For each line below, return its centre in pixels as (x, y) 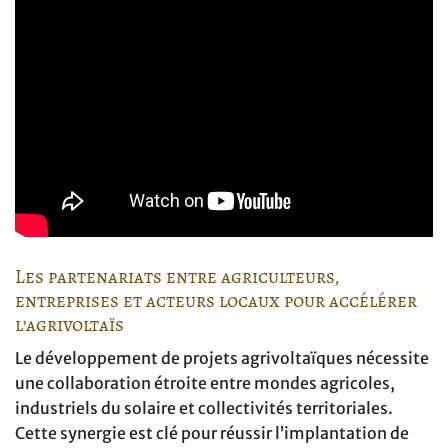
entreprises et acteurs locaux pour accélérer (216, 300)
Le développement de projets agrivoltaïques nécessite (222, 358)
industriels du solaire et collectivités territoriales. (204, 408)
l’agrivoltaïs (69, 324)
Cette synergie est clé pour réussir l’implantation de (212, 433)
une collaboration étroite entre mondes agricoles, (205, 383)
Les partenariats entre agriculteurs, (177, 276)
